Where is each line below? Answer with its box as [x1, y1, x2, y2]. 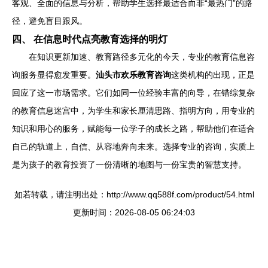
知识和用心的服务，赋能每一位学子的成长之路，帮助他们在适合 [12, 124, 255, 133]
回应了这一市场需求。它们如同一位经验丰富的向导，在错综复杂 [12, 88, 255, 98]
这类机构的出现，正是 [171, 70, 255, 80]
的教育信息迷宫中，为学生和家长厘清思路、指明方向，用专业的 [12, 106, 255, 115]
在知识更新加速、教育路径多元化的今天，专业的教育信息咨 [29, 52, 255, 62]
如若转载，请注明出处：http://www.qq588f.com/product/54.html [14, 190, 254, 199]
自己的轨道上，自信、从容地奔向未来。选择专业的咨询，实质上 [12, 142, 255, 151]
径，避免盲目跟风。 [12, 16, 87, 26]
